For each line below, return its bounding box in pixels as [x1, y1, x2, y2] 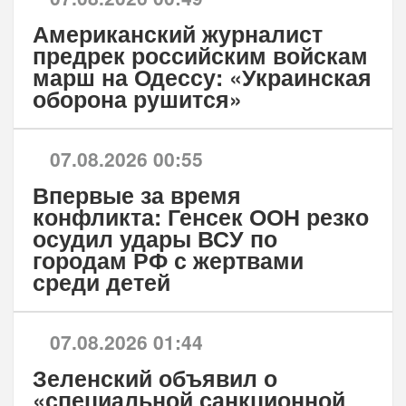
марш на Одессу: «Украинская [32, 61, 372, 94]
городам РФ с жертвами [32, 244, 304, 277]
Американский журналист [32, 17, 323, 51]
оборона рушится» [32, 82, 242, 116]
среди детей [32, 266, 170, 299]
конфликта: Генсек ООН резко [32, 200, 369, 234]
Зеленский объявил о [32, 362, 277, 395]
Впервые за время [32, 179, 241, 212]
